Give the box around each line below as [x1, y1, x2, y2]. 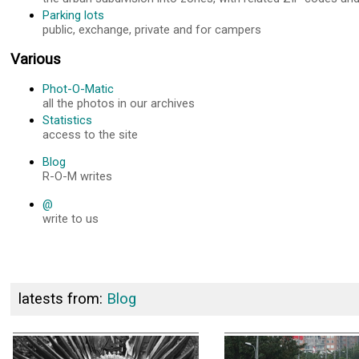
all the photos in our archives [42, 96, 196, 111]
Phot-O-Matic [42, 82, 115, 97]
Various [10, 50, 62, 69]
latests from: [18, 290, 107, 309]
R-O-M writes [42, 169, 113, 184]
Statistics [42, 113, 93, 128]
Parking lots [42, 8, 105, 23]
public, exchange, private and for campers [42, 22, 262, 38]
